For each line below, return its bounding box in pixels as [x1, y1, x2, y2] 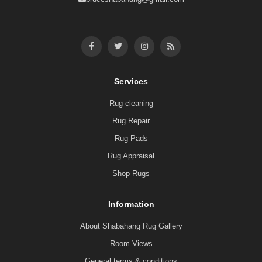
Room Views [109, 239, 153, 248]
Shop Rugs [112, 168, 150, 178]
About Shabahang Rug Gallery [80, 221, 182, 230]
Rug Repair [112, 116, 150, 125]
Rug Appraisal [108, 151, 154, 160]
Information [108, 199, 154, 209]
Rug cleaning [109, 98, 153, 108]
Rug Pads [114, 133, 148, 143]
